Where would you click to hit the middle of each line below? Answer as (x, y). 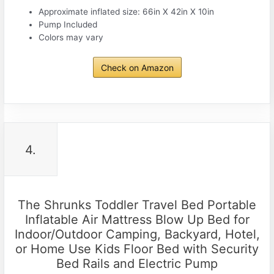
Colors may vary (71, 38)
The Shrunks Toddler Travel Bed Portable (137, 205)
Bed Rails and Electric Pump (137, 263)
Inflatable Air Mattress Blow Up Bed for (137, 219)
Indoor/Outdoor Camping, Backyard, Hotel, (137, 234)
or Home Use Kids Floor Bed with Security (137, 249)
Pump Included (68, 25)
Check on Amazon (137, 67)
